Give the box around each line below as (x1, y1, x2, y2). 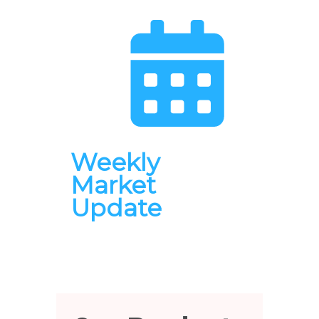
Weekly (70, 147, 159, 177)
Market (70, 169, 156, 200)
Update (70, 192, 162, 223)
